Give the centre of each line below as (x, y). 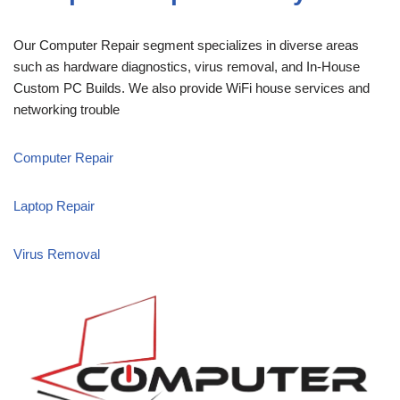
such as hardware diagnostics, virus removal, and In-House (187, 66)
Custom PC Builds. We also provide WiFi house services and (192, 87)
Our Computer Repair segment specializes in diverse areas (186, 45)
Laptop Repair (54, 205)
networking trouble (67, 109)
